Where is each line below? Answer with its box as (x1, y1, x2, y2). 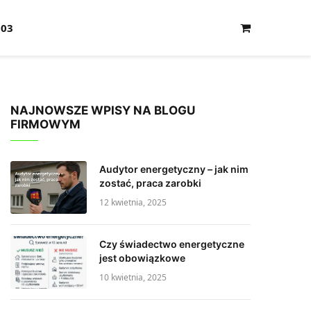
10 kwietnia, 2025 (99, 271, 167, 283)
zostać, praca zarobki (99, 177, 201, 189)
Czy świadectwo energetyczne (99, 238, 244, 250)
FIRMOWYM (10, 117, 81, 131)
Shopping (239, 27, 290, 43)
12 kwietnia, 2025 (99, 196, 167, 208)
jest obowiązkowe (99, 252, 185, 264)
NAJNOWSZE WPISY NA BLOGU (10, 103, 195, 117)
